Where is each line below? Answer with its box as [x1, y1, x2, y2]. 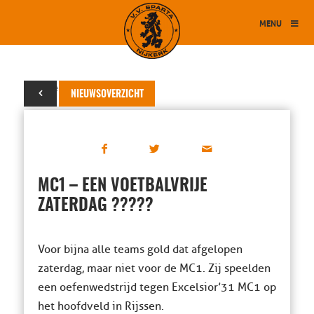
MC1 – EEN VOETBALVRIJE [37, 178, 207, 195]
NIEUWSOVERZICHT [70, 90, 144, 100]
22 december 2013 [23, 82, 107, 94]
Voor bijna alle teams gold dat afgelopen [37, 243, 243, 257]
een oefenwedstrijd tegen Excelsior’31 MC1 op [37, 280, 276, 294]
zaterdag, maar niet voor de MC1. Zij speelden [37, 261, 271, 275]
